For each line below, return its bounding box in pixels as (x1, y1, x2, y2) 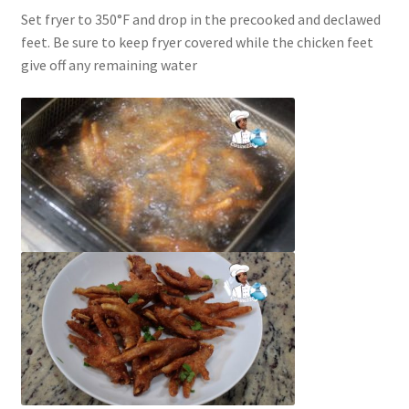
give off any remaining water (20, 55, 197, 74)
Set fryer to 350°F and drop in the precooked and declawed (20, 9, 381, 28)
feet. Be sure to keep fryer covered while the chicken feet (20, 32, 373, 51)
